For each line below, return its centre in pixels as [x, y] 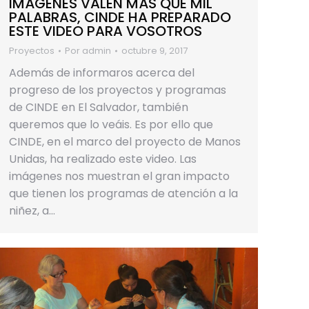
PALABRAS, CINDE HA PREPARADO [120, 18]
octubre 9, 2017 [154, 51]
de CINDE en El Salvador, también [99, 108]
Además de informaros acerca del [102, 73]
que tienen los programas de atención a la [123, 194]
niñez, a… [32, 211]
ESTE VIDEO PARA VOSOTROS [106, 31]
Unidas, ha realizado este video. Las [103, 159]
